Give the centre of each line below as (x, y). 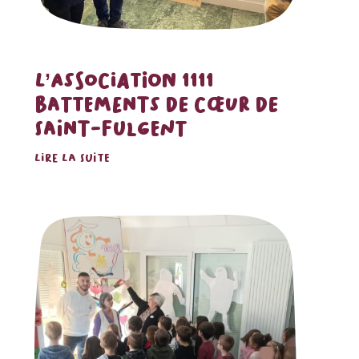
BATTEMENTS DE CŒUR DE (156, 105)
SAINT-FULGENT (110, 129)
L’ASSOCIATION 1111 (123, 81)
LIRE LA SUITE (72, 158)
